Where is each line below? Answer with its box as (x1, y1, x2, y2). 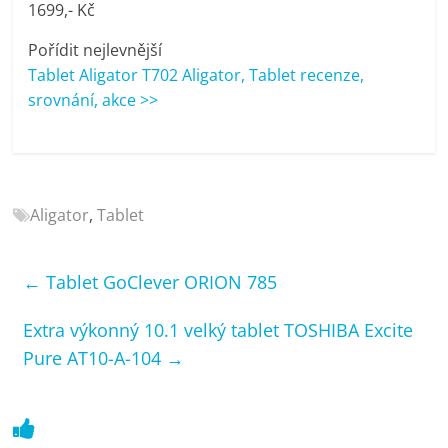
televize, (12, 121, 74, 144)
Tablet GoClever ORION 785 (41, 269, 278, 294)
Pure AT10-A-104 (23, 345, 167, 370)
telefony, (12, 193, 78, 216)
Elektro (12, 25, 66, 48)
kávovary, (12, 217, 84, 240)
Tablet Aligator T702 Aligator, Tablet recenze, (28, 63, 365, 86)
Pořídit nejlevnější (28, 38, 163, 61)
